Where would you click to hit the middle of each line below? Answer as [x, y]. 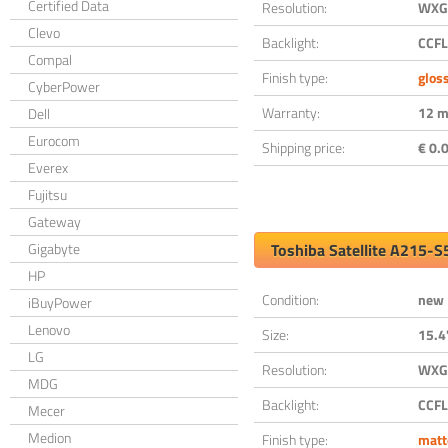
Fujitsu [47, 194]
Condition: [290, 299]
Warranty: [291, 112]
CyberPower [64, 86]
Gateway [54, 221]
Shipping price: [303, 147]
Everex [48, 167]
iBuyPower [60, 302]
